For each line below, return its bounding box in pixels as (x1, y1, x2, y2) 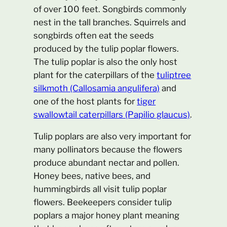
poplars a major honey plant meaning (33, 210, 180, 220)
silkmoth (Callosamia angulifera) (33, 83, 160, 93)
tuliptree (157, 69, 192, 80)
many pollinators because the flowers (33, 144, 183, 155)
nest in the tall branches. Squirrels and (33, 17, 186, 27)
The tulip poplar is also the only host (33, 56, 178, 67)
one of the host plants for (33, 96, 137, 106)
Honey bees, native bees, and (33, 170, 151, 181)
